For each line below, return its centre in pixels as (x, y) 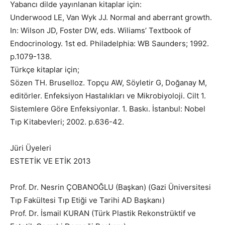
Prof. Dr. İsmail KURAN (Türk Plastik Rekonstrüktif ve (103, 213)
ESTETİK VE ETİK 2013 (50, 161)
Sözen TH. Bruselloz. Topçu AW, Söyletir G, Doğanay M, (108, 83)
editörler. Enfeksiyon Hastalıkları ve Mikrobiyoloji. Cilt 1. (108, 96)
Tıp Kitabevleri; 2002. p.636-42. (67, 122)
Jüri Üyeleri (31, 148)
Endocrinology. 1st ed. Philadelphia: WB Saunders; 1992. (109, 43)
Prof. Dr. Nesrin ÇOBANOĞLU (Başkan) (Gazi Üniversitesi (110, 187)
